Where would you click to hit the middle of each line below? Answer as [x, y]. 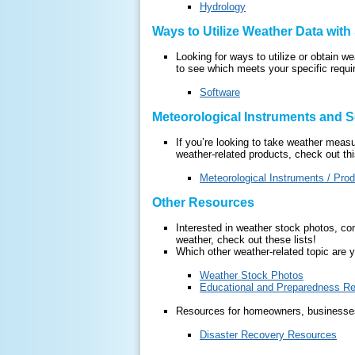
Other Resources [203, 202]
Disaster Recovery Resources [268, 334]
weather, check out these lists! [246, 239]
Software [220, 92]
